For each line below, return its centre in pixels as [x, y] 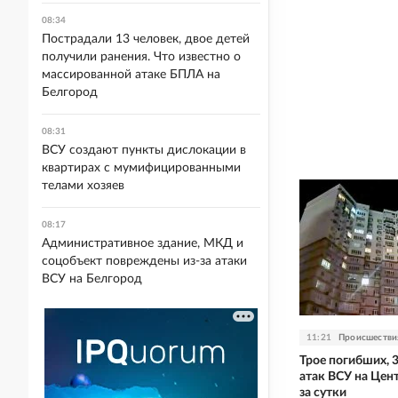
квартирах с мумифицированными [141, 168]
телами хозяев [83, 186]
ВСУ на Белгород [92, 279]
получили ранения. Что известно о [141, 57]
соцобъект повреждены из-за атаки [144, 261]
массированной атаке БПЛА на [131, 75]
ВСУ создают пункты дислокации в [144, 150]
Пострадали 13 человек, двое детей [146, 39]
